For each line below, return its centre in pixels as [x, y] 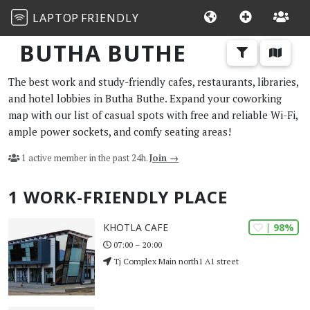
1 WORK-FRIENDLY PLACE [118, 197]
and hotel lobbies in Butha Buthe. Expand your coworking [145, 98]
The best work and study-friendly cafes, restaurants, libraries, [153, 81]
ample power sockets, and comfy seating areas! [120, 131]
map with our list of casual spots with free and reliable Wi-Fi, [153, 115]
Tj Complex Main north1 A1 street [175, 261]
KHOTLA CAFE [136, 228]
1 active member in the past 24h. [85, 157]
